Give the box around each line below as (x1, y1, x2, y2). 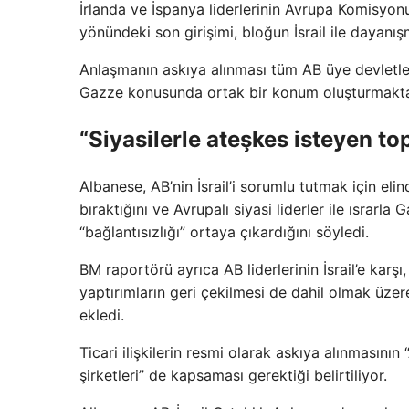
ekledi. (79, 305, 124, 324)
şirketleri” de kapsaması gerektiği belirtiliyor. (79, 365, 387, 384)
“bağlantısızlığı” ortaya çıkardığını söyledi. (79, 222, 369, 241)
